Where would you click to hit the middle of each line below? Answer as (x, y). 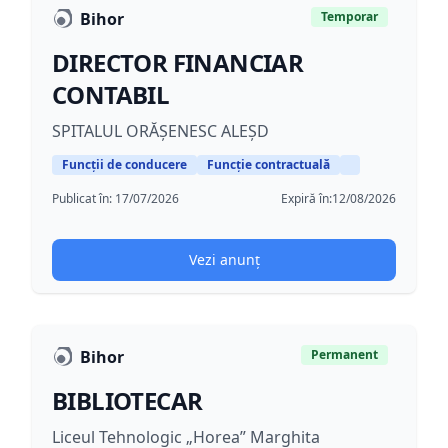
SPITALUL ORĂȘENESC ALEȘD (160, 131)
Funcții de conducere (124, 164)
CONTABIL (111, 94)
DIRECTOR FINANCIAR (178, 62)
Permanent (344, 354)
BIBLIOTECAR (127, 400)
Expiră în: (306, 198)
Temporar (349, 16)
